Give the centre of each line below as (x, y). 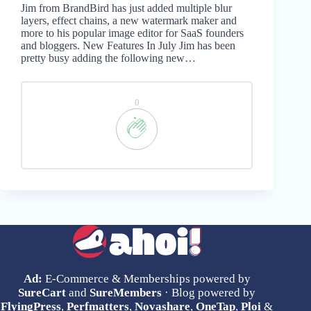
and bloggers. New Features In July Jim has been (128, 46)
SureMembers (126, 293)
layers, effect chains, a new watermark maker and (129, 21)
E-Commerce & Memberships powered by (146, 279)
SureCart (42, 293)
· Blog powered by (209, 293)
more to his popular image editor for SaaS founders (132, 33)
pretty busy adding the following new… (108, 58)
